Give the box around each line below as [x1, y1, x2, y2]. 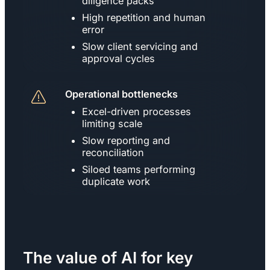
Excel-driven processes [82, 105, 191, 118]
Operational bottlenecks [65, 87, 178, 100]
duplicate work [82, 175, 150, 187]
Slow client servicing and [82, 40, 198, 52]
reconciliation [82, 146, 144, 159]
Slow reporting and [82, 134, 170, 146]
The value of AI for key [23, 248, 193, 267]
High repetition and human [82, 11, 206, 24]
